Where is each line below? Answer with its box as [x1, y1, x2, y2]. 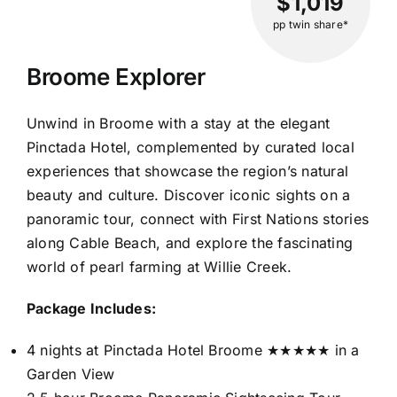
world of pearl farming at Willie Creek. [27, 257, 292, 276]
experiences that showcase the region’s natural [27, 161, 349, 180]
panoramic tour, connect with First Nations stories [27, 209, 369, 228]
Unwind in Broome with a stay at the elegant [27, 113, 331, 132]
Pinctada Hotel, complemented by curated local [27, 137, 354, 156]
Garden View [27, 364, 115, 383]
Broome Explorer [27, 62, 206, 90]
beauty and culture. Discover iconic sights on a [27, 185, 351, 204]
